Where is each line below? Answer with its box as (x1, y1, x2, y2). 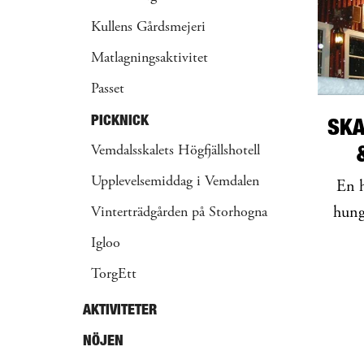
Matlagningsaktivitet (91, 51, 208, 66)
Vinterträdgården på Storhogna (91, 206, 267, 220)
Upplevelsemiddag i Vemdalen (91, 175, 259, 189)
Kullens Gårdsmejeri (91, 20, 206, 35)
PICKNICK (91, 111, 149, 128)
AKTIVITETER (83, 301, 157, 318)
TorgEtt (91, 267, 136, 282)
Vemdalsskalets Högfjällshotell (91, 144, 260, 158)
